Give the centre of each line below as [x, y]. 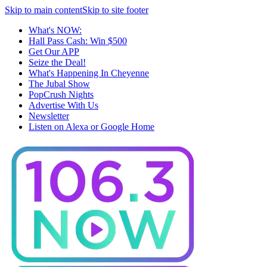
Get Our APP [54, 52]
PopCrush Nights [61, 94]
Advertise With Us [63, 105]
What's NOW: [55, 30]
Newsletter [49, 116]
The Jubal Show [59, 84]
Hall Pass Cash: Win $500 [78, 41]
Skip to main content [44, 10]
